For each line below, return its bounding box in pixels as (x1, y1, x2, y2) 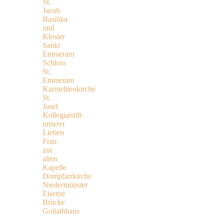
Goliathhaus (43, 206, 79, 215)
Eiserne (43, 189, 65, 198)
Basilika (43, 15, 67, 23)
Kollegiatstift (43, 110, 82, 119)
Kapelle (43, 163, 66, 171)
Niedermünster (43, 180, 88, 189)
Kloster (43, 32, 65, 41)
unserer (43, 119, 65, 128)
